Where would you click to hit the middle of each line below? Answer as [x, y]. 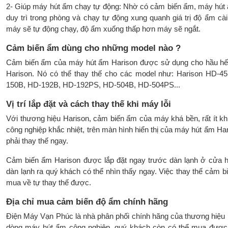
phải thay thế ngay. [37, 141]
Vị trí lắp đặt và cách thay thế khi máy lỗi [89, 104]
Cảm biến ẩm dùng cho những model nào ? [93, 48]
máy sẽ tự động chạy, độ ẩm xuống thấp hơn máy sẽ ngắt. [103, 29]
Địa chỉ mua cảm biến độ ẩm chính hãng [87, 202]
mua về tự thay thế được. [49, 183]
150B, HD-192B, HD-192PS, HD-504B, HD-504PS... [93, 85]
